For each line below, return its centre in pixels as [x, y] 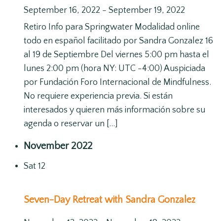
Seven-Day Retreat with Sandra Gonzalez [110, 200]
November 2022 [58, 146]
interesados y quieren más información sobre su [114, 110]
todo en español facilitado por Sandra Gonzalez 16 [118, 41]
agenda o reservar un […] [71, 124]
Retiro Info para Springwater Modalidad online [112, 27]
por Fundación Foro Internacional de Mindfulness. [117, 82]
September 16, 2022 [62, 10]
